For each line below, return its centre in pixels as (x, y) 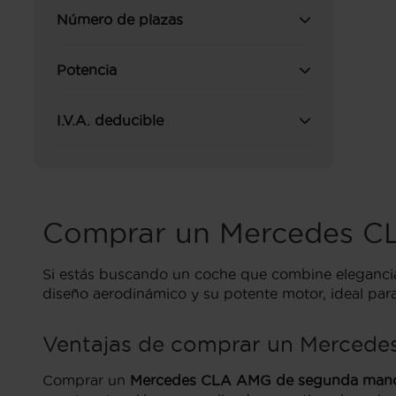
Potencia (87, 70)
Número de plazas (120, 19)
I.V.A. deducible (110, 120)
